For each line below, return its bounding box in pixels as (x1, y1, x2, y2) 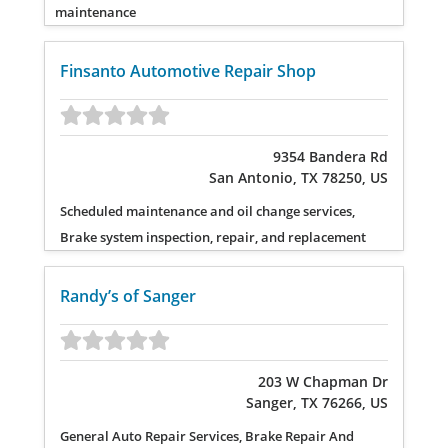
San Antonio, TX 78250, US (209, 167, 388, 187)
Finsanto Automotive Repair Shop (60, 60, 316, 83)
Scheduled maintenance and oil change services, (60, 201, 355, 220)
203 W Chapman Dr (258, 371, 388, 391)
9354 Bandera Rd (273, 146, 388, 166)
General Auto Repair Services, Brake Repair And (60, 426, 354, 445)
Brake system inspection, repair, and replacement (60, 227, 366, 246)
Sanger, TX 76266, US (246, 392, 388, 412)
